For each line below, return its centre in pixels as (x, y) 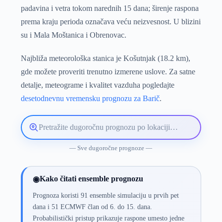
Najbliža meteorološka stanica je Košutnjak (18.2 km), (105, 58)
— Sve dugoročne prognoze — (111, 148)
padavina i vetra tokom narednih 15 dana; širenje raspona (110, 8)
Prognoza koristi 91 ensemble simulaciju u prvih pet (106, 195)
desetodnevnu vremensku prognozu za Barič (90, 98)
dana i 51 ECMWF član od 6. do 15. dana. (92, 206)
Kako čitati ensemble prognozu (91, 179)
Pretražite (42, 131)
